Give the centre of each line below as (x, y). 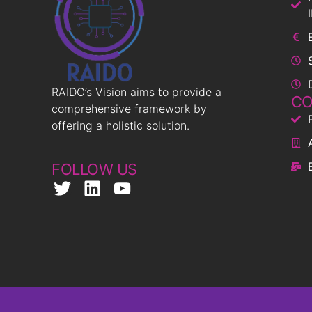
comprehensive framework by (130, 108)
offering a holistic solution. (121, 125)
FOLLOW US (94, 169)
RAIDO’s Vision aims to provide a (137, 92)
